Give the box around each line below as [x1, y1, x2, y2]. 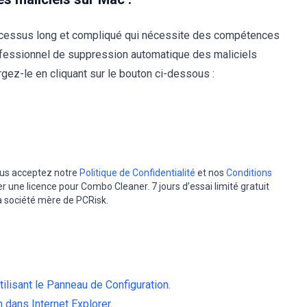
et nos [195, 167, 226, 178]
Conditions [226, 167, 272, 178]
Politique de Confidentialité [79, 167, 195, 178]
